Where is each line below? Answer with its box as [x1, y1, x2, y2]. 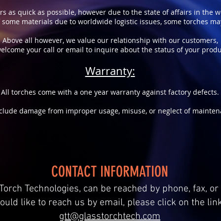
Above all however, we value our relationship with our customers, [2, 36, 218, 45]
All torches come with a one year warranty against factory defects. [1, 87, 219, 97]
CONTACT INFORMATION [51, 163, 168, 181]
